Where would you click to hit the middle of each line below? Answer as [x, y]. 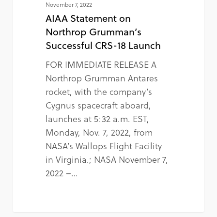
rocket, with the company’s [99, 91]
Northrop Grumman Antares [101, 77]
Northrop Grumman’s [93, 31]
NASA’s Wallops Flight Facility [103, 145]
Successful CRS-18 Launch [103, 45]
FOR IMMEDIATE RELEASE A [101, 64]
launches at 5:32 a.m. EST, [97, 118]
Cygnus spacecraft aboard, [98, 105]
